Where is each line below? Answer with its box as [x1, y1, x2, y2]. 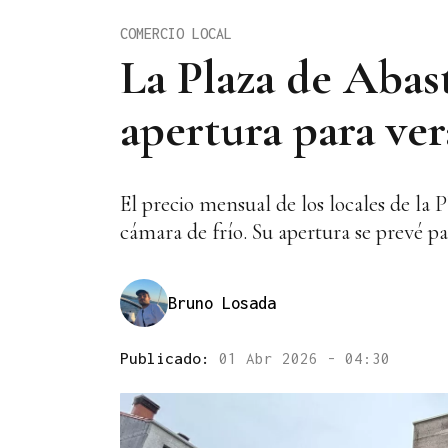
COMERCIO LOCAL [120, 24, 232, 42]
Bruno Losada [168, 293, 276, 312]
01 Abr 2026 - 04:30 [219, 349, 390, 368]
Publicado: [120, 349, 219, 368]
